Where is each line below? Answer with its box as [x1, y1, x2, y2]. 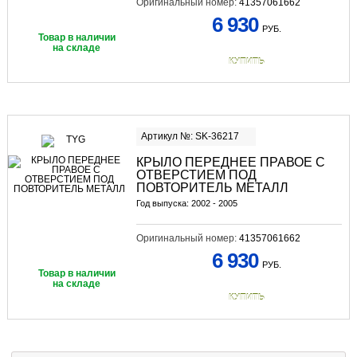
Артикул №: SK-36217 [140, 131, 239, 143]
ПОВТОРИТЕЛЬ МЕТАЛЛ [135, 181, 288, 195]
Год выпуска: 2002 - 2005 [135, 198, 237, 209]
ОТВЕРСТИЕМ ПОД [135, 168, 257, 182]
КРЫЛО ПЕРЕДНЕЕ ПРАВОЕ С [135, 155, 325, 170]
